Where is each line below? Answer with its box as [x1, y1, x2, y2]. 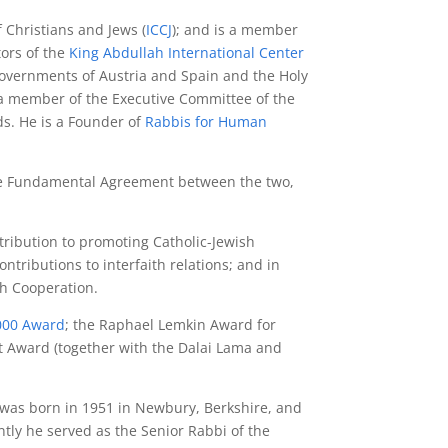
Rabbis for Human [145, 112, 268, 132]
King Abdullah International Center [69, 43, 305, 63]
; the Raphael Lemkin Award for [65, 315, 277, 335]
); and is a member [172, 20, 299, 40]
